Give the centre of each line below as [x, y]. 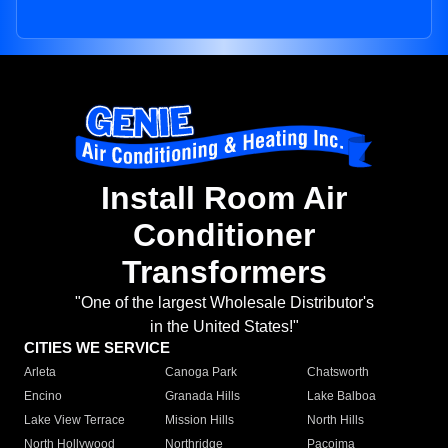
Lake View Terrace [74, 420]
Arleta [40, 372]
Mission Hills [200, 420]
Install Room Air [224, 198]
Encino [43, 396]
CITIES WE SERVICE [97, 348]
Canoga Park [201, 372]
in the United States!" [224, 327]
